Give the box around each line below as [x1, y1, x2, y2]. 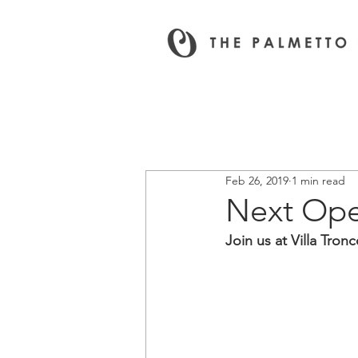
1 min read [292, 173, 345, 188]
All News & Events [145, 114, 237, 129]
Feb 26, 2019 [225, 173, 288, 188]
